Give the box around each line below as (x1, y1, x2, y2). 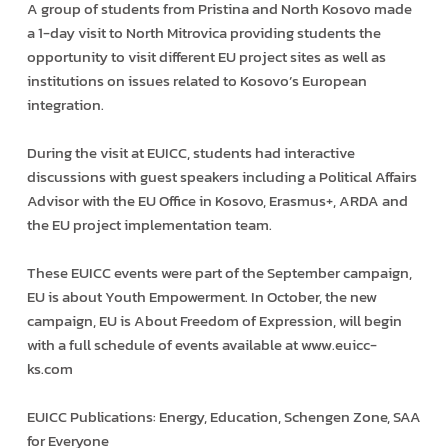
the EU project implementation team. (26, 213, 272, 237)
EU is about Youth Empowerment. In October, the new (26, 285, 377, 309)
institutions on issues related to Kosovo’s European (26, 69, 367, 93)
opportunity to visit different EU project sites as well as (26, 45, 386, 69)
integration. (26, 93, 104, 117)
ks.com (26, 357, 73, 381)
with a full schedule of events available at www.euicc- (26, 333, 377, 357)
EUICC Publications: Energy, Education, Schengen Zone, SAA (26, 405, 421, 429)
